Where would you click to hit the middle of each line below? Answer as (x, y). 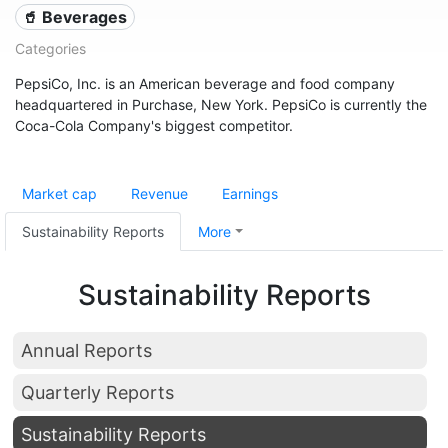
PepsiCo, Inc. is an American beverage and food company (205, 83)
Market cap (59, 193)
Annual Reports (86, 350)
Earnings (250, 193)
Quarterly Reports (97, 392)
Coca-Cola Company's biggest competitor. (154, 125)
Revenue (159, 193)
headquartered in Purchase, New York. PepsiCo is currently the (221, 104)
